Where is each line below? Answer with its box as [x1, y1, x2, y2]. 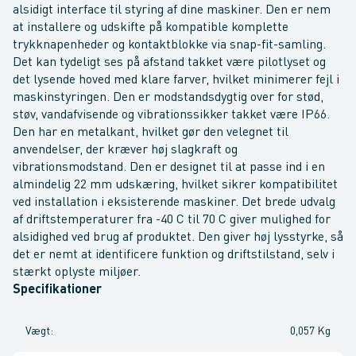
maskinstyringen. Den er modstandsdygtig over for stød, [13, 91, 323, 104]
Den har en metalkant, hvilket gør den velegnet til [13, 126, 288, 139]
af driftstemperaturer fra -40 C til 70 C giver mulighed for [13, 214, 331, 226]
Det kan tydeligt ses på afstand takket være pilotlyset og [13, 56, 326, 69]
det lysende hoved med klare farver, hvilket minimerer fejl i [13, 74, 339, 87]
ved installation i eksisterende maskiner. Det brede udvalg [13, 196, 335, 209]
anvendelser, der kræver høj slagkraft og [13, 144, 238, 157]
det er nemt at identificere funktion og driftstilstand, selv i [13, 249, 335, 261]
